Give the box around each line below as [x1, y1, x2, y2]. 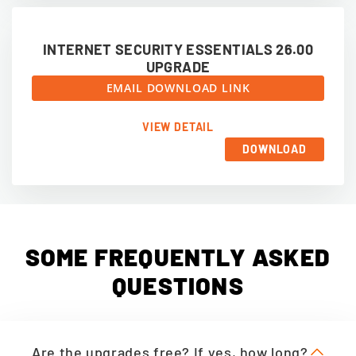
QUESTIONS [112, 271, 244, 300]
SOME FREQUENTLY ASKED [25, 242, 331, 271]
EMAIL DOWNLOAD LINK [106, 80, 250, 95]
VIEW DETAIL [141, 120, 215, 133]
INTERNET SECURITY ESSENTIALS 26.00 [42, 41, 314, 58]
